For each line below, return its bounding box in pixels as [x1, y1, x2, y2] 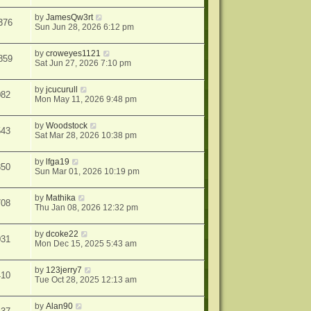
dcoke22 [46, 229, 79, 239]
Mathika [46, 193, 76, 203]
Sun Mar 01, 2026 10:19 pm [35, 167, 140, 176]
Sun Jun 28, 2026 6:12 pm [35, 22, 135, 32]
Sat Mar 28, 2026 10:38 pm [35, 131, 137, 140]
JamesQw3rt [46, 12, 94, 22]
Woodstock [46, 121, 88, 131]
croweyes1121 [46, 49, 101, 58]
